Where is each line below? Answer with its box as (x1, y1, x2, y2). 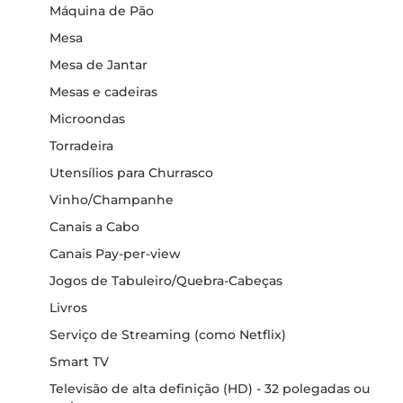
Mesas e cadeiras (49, 84, 157, 100)
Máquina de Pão (49, 3, 154, 19)
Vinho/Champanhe (49, 192, 174, 208)
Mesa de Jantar (49, 57, 148, 73)
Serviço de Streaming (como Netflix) (49, 327, 286, 343)
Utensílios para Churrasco (49, 165, 213, 181)
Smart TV (49, 354, 109, 370)
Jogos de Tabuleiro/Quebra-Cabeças (49, 273, 282, 289)
